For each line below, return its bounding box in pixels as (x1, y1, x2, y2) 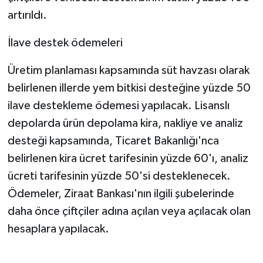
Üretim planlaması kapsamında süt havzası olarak (7, 64, 249, 76)
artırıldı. (7, 9, 47, 21)
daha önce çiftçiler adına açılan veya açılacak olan (7, 205, 251, 217)
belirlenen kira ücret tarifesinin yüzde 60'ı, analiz (7, 152, 248, 164)
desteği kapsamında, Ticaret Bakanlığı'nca (7, 134, 219, 147)
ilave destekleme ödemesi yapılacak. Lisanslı (7, 99, 230, 112)
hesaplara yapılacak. (7, 222, 109, 235)
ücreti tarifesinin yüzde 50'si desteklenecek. (7, 170, 231, 182)
